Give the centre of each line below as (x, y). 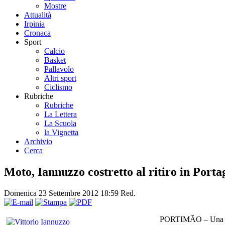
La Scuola (60, 123)
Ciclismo (58, 87)
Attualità (38, 15)
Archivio (38, 141)
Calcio (54, 51)
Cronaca (37, 33)
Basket (55, 60)
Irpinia (34, 24)
